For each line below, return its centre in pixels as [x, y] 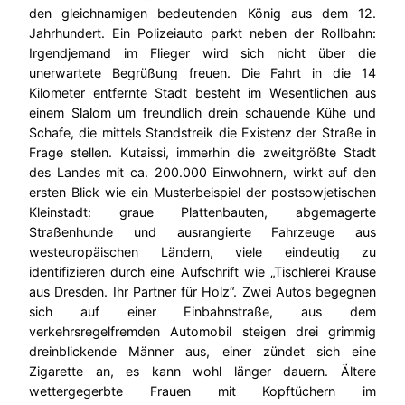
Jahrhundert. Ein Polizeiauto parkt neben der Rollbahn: [202, 33]
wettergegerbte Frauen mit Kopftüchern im [202, 391]
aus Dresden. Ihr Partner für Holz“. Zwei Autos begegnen [202, 292]
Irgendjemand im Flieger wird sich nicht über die [202, 53]
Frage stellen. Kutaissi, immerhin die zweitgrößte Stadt [202, 153]
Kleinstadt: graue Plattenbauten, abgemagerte [202, 212]
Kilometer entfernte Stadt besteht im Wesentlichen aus [202, 93]
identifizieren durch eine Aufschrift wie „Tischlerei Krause [202, 272]
